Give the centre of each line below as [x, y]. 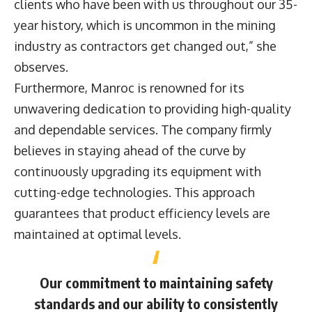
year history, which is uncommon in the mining [145, 25]
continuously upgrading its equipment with [138, 171]
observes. [41, 67]
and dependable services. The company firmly [143, 129]
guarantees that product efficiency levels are [142, 213]
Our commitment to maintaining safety [156, 282]
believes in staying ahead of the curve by [130, 150]
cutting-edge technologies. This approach [134, 192]
